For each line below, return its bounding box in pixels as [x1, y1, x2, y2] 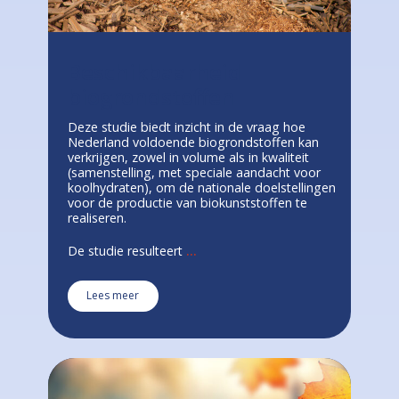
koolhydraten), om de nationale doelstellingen [68, 178, 336, 196]
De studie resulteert [68, 241, 186, 259]
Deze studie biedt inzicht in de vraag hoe [68, 118, 305, 135]
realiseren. [68, 208, 126, 226]
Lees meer [86, 287, 139, 303]
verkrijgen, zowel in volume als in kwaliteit [68, 148, 309, 166]
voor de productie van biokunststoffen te [68, 193, 307, 211]
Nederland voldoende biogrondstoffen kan [68, 133, 319, 151]
